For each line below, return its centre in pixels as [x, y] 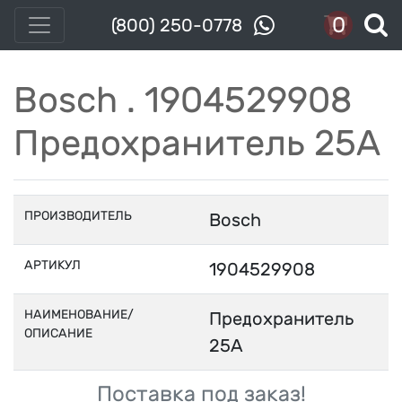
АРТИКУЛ [52, 265]
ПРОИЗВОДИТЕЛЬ [78, 216]
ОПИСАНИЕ [58, 333]
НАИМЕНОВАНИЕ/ [79, 315]
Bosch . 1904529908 [183, 100]
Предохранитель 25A [197, 143]
